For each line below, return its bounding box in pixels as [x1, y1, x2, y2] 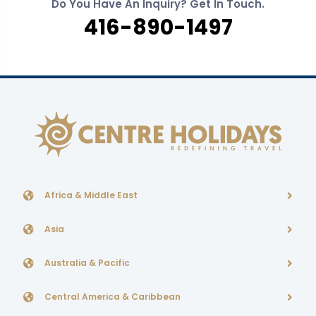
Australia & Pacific [44, 257, 130, 269]
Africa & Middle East [44, 189, 138, 201]
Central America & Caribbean [44, 291, 181, 303]
